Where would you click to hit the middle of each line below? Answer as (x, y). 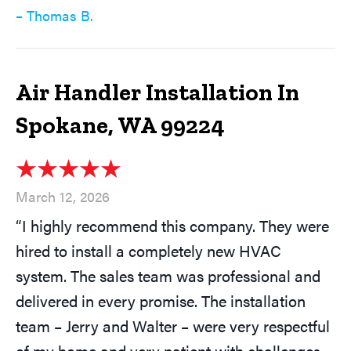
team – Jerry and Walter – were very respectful (173, 326)
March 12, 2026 (63, 197)
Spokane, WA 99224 (120, 126)
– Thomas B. (54, 16)
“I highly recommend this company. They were (172, 226)
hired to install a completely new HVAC (148, 251)
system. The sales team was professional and (168, 276)
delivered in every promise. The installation (161, 301)
